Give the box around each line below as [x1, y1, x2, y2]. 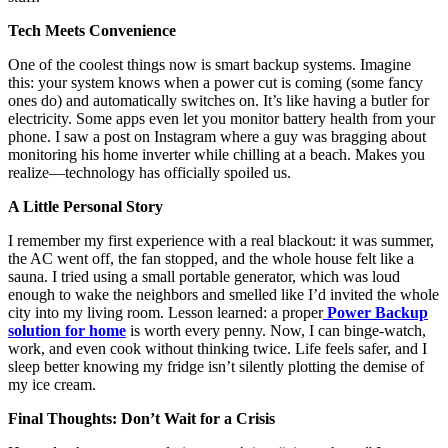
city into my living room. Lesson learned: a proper [8, 303, 323, 321]
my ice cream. [8, 375, 96, 393]
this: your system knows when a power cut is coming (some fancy [8, 73, 423, 91]
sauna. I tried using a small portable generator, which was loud [8, 267, 400, 285]
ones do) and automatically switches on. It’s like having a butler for [8, 91, 429, 109]
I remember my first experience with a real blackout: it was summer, [8, 231, 434, 249]
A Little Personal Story [8, 197, 163, 215]
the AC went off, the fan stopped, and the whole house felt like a [8, 249, 414, 267]
